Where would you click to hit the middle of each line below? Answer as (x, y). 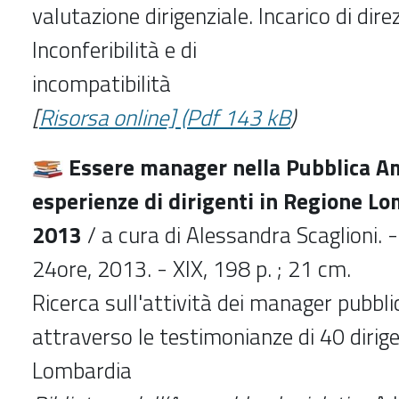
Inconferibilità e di (114, 49)
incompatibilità (102, 83)
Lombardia (82, 370)
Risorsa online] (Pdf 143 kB (165, 117)
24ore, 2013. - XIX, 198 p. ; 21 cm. (191, 269)
